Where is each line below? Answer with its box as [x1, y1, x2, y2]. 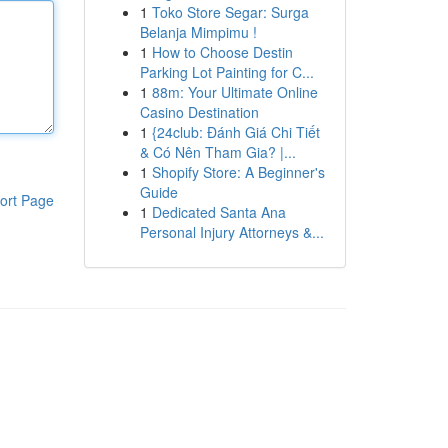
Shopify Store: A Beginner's [151, 162, 325, 182]
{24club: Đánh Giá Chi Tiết [151, 122, 320, 142]
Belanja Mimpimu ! [139, 22, 257, 42]
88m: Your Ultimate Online [151, 82, 318, 102]
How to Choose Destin [151, 42, 293, 62]
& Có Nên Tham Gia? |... [139, 142, 296, 162]
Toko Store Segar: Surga [151, 2, 309, 22]
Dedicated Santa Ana [151, 202, 286, 222]
